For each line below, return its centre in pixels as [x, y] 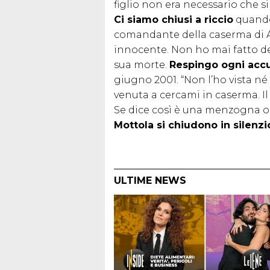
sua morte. [142, 64]
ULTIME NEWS [150, 180]
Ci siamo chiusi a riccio [174, 19]
